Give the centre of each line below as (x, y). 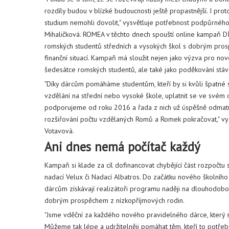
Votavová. (59, 131)
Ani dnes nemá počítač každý (122, 147)
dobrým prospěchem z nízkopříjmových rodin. (114, 200)
